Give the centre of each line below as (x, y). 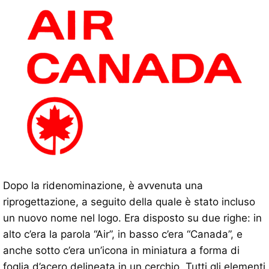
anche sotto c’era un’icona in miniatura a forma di (121, 250)
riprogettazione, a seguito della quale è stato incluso (129, 201)
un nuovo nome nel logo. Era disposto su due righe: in (132, 218)
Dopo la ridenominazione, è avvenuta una (103, 185)
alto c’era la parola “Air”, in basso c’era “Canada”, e (123, 234)
